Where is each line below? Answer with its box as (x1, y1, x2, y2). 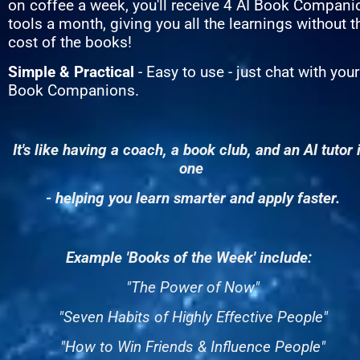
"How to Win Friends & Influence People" (60, 337, 325, 356)
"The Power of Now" (126, 278, 260, 297)
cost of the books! (8, 33, 132, 51)
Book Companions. (8, 81, 139, 100)
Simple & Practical (8, 63, 134, 81)
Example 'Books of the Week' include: (66, 248, 320, 267)
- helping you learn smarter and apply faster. (46, 189, 340, 207)
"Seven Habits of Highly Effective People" (58, 308, 328, 326)
